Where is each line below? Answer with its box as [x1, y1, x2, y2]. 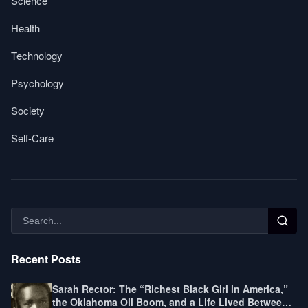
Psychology [11, 76, 64, 91]
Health [11, 21, 40, 36]
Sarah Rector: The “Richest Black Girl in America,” [52, 281, 288, 296]
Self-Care [11, 131, 54, 146]
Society [11, 103, 45, 118]
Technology [11, 48, 63, 63]
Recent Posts [11, 251, 81, 267]
